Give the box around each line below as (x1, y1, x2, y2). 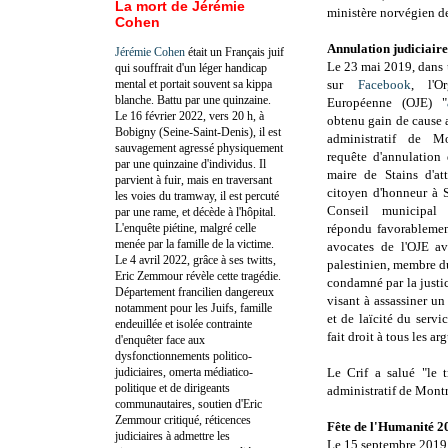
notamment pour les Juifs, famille (115, 300, 272, 315)
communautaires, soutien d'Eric (115, 396, 262, 411)
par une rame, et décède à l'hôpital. (115, 204, 276, 219)
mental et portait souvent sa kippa (115, 76, 272, 91)
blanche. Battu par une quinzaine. (115, 92, 271, 107)
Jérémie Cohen (115, 44, 185, 59)
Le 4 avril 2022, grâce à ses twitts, (115, 252, 276, 267)
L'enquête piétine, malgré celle (115, 220, 256, 235)
